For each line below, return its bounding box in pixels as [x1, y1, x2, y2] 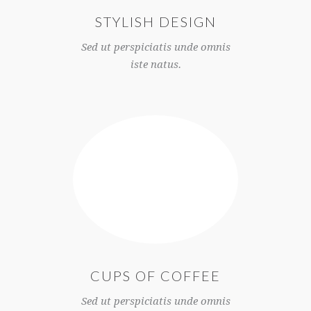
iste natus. [130, 58, 181, 72]
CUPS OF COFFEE [90, 267, 221, 285]
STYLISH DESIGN [94, 13, 217, 31]
